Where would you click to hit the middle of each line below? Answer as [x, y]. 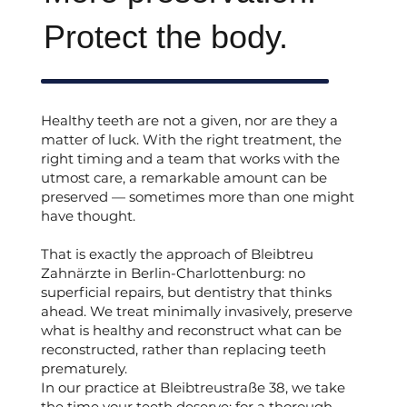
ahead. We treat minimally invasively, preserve [196, 312]
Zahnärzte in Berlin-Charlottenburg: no [173, 273]
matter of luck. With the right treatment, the [191, 140]
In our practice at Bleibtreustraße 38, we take [193, 388]
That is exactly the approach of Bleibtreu [177, 254]
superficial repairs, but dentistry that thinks [186, 293]
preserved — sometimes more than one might [197, 197]
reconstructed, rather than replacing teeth [183, 350]
